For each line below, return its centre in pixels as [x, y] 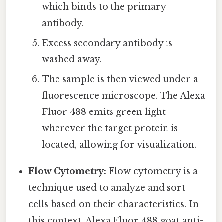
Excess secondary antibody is [107, 43]
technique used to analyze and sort [107, 188]
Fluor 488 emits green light [103, 112]
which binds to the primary [103, 7]
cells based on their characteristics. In [114, 204]
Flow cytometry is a [152, 171]
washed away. [71, 59]
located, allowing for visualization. [119, 144]
